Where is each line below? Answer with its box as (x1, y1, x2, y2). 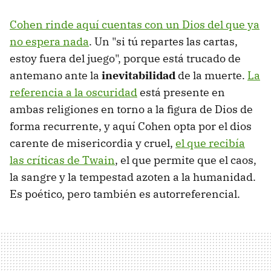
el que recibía (175, 135, 245, 150)
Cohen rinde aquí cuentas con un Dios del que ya (10, 17, 260, 31)
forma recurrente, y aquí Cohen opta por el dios (10, 119, 252, 133)
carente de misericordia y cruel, (10, 135, 175, 150)
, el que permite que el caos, (115, 152, 256, 167)
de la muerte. (175, 68, 247, 82)
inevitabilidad (102, 68, 175, 82)
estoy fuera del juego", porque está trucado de (10, 51, 241, 65)
